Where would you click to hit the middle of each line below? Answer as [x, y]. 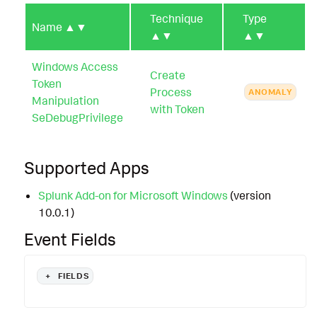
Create [168, 75]
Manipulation [65, 100]
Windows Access [75, 66]
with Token [177, 109]
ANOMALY [271, 91]
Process [171, 92]
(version [249, 195]
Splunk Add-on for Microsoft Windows [133, 195]
